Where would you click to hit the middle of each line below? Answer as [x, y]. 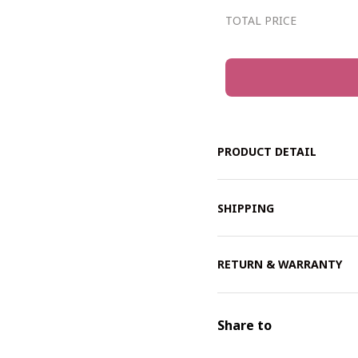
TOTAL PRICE [261, 20]
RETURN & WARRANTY [280, 265]
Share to [245, 325]
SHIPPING [246, 208]
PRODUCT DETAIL [267, 152]
